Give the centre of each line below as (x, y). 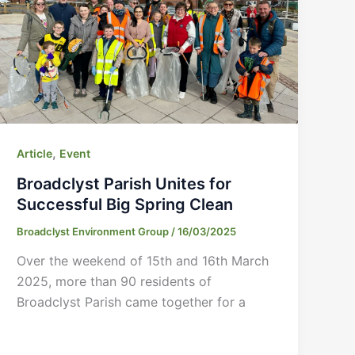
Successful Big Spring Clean (125, 204)
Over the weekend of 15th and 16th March (143, 261)
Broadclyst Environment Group (94, 231)
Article (35, 153)
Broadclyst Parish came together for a (132, 302)
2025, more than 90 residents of (115, 282)
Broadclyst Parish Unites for (124, 183)
